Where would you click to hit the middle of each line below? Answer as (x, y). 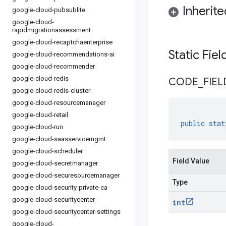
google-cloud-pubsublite (49, 10)
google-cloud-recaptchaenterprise (62, 42)
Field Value (191, 161)
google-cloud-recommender (53, 66)
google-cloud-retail (40, 115)
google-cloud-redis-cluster (51, 91)
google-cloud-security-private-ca (60, 187)
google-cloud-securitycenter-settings (66, 212)
